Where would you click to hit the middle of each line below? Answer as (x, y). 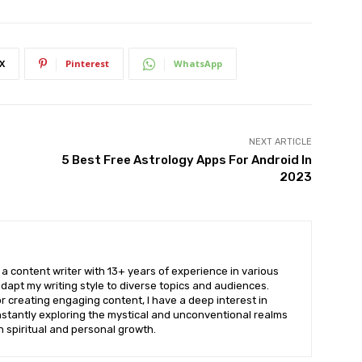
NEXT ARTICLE (280, 142)
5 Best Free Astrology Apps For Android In (186, 160)
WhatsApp (198, 63)
